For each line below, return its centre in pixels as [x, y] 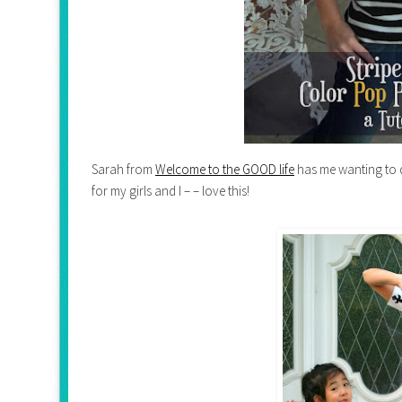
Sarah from [123, 169]
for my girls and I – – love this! [170, 190]
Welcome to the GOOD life [225, 169]
